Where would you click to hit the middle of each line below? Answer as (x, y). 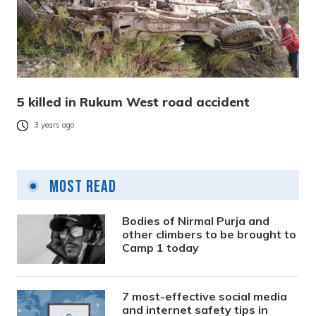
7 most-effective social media (205, 296)
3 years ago (54, 125)
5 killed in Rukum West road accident (133, 102)
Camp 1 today (161, 247)
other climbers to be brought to (209, 234)
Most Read (81, 186)
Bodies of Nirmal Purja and (196, 220)
